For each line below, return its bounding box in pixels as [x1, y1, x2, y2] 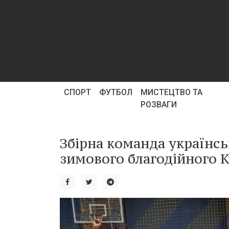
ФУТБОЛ [99, 87, 132, 97]
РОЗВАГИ [141, 100, 177, 109]
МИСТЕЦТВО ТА [141, 87, 202, 97]
